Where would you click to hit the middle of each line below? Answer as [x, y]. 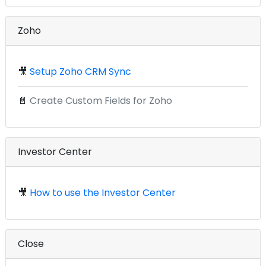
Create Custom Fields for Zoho [101, 101]
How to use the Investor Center [103, 193]
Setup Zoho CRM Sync [80, 72]
